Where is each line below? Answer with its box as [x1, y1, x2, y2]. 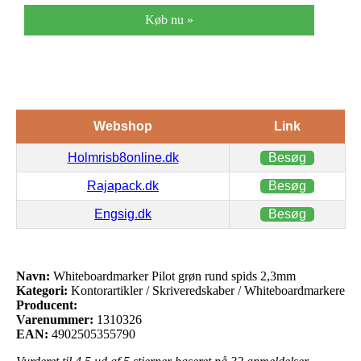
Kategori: [16, 283, 68, 297]
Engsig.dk [94, 206, 151, 221]
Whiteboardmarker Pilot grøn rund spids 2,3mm [50, 268, 296, 283]
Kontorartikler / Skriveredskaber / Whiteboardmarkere [68, 283, 345, 297]
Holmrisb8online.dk [67, 150, 179, 164]
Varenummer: [16, 312, 93, 326]
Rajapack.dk [87, 178, 159, 193]
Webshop [93, 118, 152, 133]
